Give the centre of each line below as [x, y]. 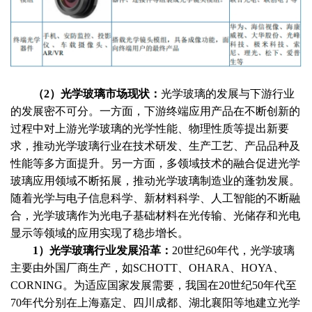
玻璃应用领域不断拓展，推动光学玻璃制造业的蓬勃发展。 [155, 180]
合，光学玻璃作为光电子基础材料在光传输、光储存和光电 [155, 215]
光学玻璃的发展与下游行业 [228, 93]
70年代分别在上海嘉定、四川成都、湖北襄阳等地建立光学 [155, 302]
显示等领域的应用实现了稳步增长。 [100, 233]
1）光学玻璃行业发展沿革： [102, 250]
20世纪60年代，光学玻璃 [233, 250]
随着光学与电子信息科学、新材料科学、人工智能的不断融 [155, 198]
